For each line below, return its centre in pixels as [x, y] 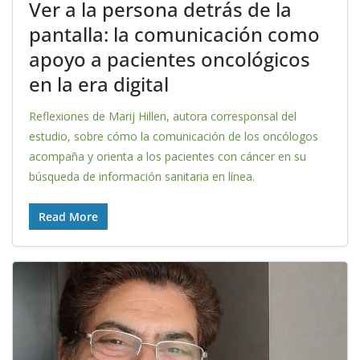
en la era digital [99, 84]
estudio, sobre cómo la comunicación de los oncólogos [174, 137]
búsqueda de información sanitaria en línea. [142, 177]
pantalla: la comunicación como [174, 35]
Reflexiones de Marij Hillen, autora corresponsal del [163, 117]
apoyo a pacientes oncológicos [170, 59]
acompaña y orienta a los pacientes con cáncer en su [168, 157]
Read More [68, 217]
